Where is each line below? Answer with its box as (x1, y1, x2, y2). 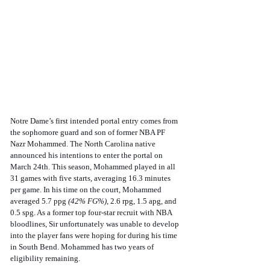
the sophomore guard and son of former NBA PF (10, 127, 167, 137)
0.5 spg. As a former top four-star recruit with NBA (10, 207, 174, 217)
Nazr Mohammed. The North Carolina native (10, 139, 157, 148)
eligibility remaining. (10, 253, 80, 263)
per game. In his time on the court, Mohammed (10, 184, 163, 194)
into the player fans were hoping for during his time (10, 230, 179, 240)
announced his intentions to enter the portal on (10, 150, 165, 160)
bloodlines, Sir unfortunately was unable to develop (10, 219, 181, 228)
